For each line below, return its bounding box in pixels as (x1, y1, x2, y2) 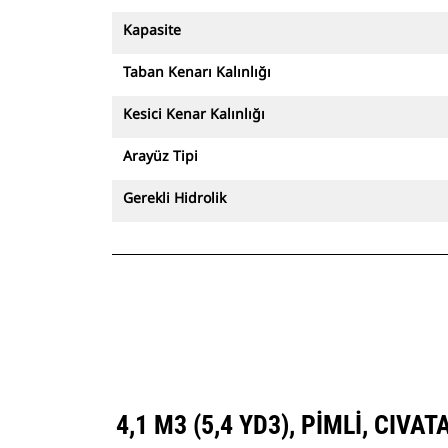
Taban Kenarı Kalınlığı (123, 62, 271, 81)
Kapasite (123, 20, 181, 39)
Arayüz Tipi (123, 146, 198, 165)
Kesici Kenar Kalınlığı (123, 104, 265, 123)
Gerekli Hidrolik (123, 188, 226, 207)
